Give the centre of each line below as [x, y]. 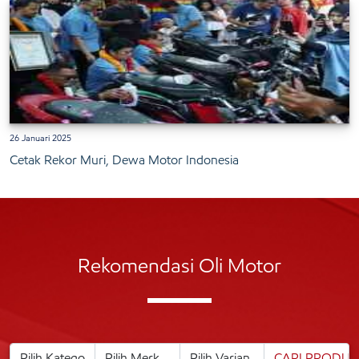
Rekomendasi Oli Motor [179, 266]
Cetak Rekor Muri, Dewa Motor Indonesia [124, 160]
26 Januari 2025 [40, 138]
